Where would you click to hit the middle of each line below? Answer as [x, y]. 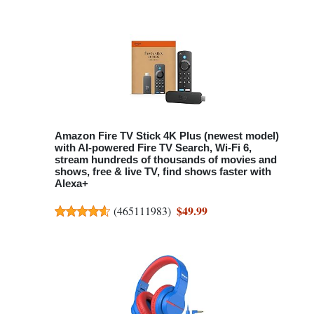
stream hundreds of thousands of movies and [166, 159]
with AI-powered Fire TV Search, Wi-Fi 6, [153, 147]
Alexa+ [71, 183]
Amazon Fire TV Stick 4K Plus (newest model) [167, 135]
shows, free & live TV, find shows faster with [163, 171]
